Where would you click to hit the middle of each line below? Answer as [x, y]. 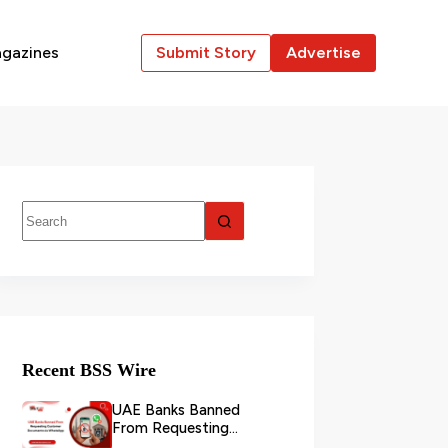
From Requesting [171, 428]
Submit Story [205, 53]
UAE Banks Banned [176, 410]
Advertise [323, 53]
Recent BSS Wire [89, 370]
